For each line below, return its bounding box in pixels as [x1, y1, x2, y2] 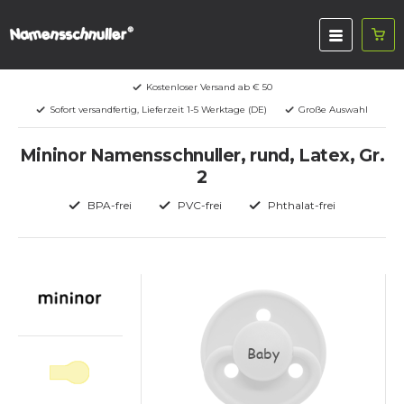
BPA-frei [87, 198, 132, 212]
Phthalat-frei [268, 198, 335, 212]
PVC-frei [178, 198, 222, 212]
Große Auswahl [298, 104, 368, 115]
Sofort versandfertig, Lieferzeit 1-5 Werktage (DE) [50, 104, 267, 115]
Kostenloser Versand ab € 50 [145, 81, 272, 93]
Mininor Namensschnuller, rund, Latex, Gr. [19, 145, 385, 166]
